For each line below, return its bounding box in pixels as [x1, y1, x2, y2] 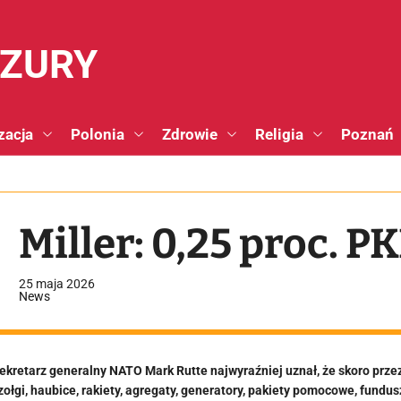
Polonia [71, 125, 124, 143]
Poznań [341, 125, 394, 143]
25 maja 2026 [19, 277, 96, 291]
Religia [255, 125, 303, 143]
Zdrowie [162, 125, 218, 143]
